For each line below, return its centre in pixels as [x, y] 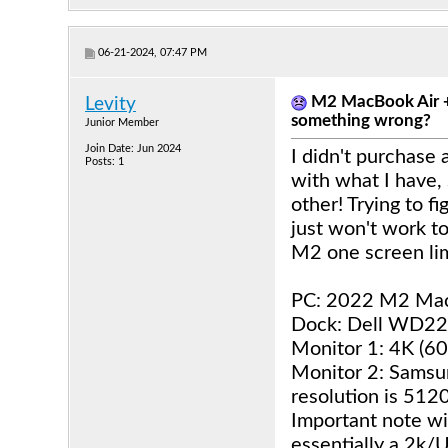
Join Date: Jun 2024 [133, 148]
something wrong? [361, 121]
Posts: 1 [104, 161]
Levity [110, 104]
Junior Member [122, 122]
